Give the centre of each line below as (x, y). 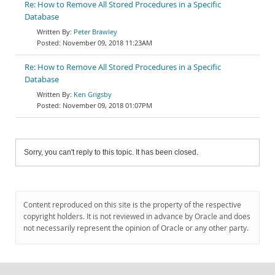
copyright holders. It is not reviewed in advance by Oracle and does (137, 216)
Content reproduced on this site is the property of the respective (132, 205)
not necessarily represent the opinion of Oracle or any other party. (136, 228)
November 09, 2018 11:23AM (107, 43)
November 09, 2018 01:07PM (107, 105)
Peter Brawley (95, 32)
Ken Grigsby (93, 94)
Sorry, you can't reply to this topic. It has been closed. (111, 152)
